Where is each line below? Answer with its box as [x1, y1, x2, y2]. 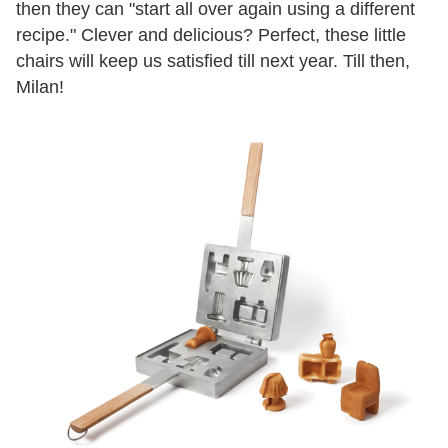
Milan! [16, 77, 64, 98]
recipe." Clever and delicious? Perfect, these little [16, 25, 406, 46]
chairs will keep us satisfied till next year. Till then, [16, 51, 410, 72]
